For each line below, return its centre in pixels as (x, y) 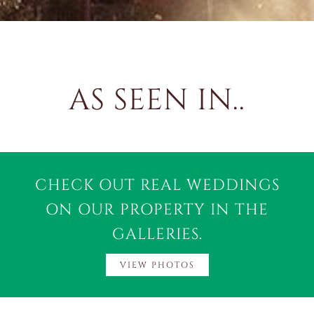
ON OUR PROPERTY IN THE (157, 210)
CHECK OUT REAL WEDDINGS (157, 185)
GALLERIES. (157, 234)
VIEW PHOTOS (157, 265)
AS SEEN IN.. (157, 101)
